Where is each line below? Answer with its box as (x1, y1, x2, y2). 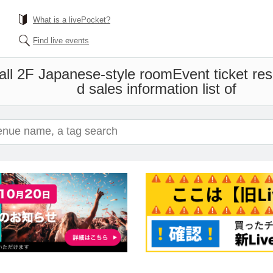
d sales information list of (76, 80, 236, 97)
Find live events (33, 36, 89, 45)
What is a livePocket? (33, 15, 110, 24)
